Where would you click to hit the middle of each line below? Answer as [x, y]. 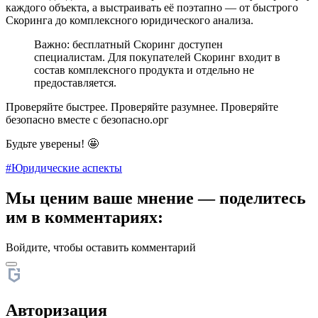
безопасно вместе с [53, 119]
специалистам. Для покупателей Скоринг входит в [157, 57]
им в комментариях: [84, 217]
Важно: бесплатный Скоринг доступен [128, 44]
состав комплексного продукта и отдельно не [144, 70]
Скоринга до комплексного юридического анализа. [130, 20]
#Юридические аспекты [64, 168]
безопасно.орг [135, 119]
